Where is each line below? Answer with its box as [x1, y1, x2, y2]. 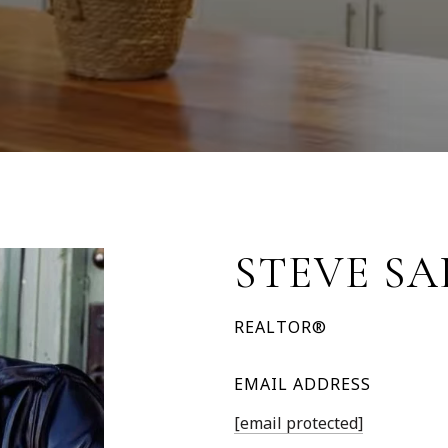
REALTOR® [234, 316, 327, 338]
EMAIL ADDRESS [234, 373, 371, 395]
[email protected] [234, 412, 363, 435]
